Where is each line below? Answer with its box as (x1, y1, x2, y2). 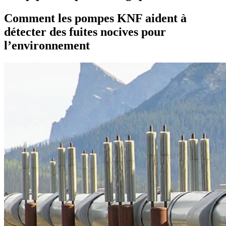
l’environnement (4, 38, 90, 52)
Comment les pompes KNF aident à (4, 11, 187, 25)
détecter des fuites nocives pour (4, 25, 166, 38)
